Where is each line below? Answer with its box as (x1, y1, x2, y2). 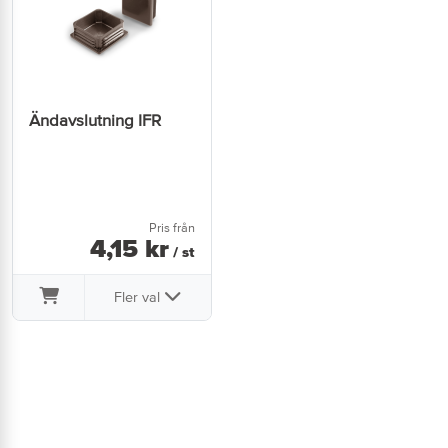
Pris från (149, 220, 195, 235)
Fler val (114, 289, 164, 305)
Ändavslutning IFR (29, 111, 161, 130)
